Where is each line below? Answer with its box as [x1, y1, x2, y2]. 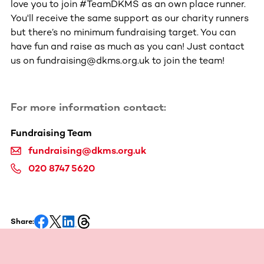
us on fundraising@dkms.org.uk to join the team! [11, 54, 225, 66]
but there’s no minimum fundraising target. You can [11, 26, 236, 38]
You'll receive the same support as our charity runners [11, 12, 249, 24]
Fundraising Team [11, 127, 92, 138]
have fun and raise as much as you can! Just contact [11, 40, 245, 52]
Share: [11, 216, 34, 226]
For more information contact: [11, 100, 166, 114]
